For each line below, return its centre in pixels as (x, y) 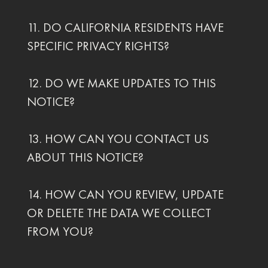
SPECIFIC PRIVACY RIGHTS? (98, 46)
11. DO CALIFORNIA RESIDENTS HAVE (125, 28)
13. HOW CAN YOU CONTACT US (118, 139)
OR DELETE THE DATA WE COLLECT (119, 213)
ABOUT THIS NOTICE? (85, 157)
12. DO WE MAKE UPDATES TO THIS (121, 83)
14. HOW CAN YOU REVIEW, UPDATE (125, 194)
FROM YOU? (60, 232)
